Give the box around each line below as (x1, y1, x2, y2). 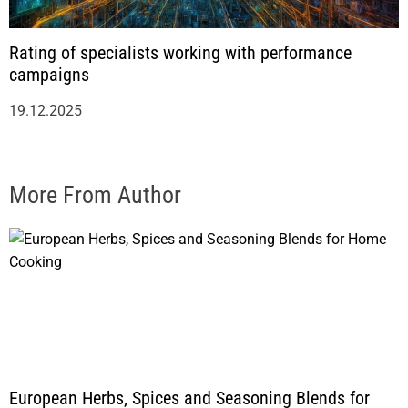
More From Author (9, 180, 181, 209)
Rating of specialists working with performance (9, 41, 352, 64)
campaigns (9, 63, 89, 86)
